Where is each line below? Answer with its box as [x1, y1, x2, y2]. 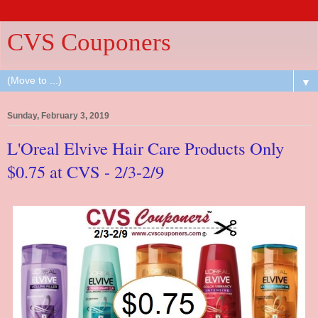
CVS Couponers [7, 28, 171, 55]
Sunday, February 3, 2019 [7, 111, 109, 121]
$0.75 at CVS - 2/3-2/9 [7, 160, 164, 184]
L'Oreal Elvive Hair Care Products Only [7, 136, 284, 160]
